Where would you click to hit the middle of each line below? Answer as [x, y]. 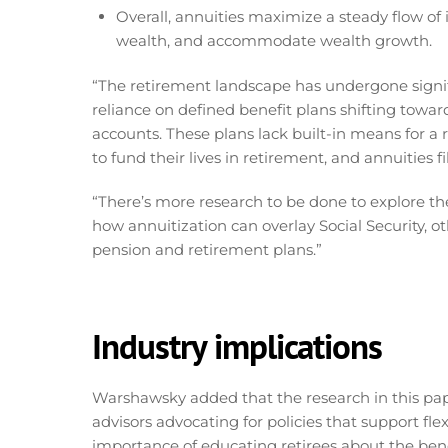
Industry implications [237, 346]
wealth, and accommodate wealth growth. [274, 41]
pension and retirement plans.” [207, 249]
